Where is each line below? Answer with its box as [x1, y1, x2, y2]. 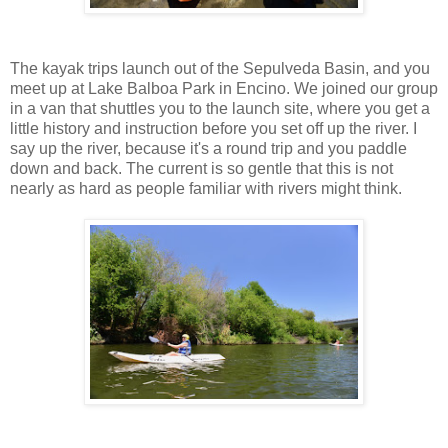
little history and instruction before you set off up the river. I [10, 120, 417, 138]
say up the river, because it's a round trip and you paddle [10, 140, 407, 158]
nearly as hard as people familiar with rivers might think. [10, 180, 402, 198]
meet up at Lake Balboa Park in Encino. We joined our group [10, 80, 438, 98]
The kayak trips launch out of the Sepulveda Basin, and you [10, 60, 430, 78]
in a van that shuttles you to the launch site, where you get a [10, 100, 430, 118]
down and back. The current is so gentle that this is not [10, 160, 393, 178]
